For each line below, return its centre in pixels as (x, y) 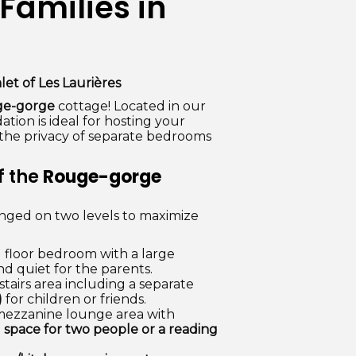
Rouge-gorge (102, 177)
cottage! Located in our (130, 106)
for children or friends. (74, 299)
